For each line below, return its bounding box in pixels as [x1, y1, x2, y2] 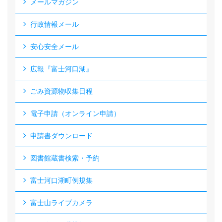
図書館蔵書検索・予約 [30, 154, 100, 162]
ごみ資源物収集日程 [30, 87, 93, 95]
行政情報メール [30, 20, 79, 28]
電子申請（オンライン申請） [30, 110, 120, 117]
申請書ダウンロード [30, 132, 93, 140]
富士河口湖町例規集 [30, 176, 93, 184]
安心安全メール [30, 43, 79, 51]
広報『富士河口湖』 [30, 65, 93, 73]
